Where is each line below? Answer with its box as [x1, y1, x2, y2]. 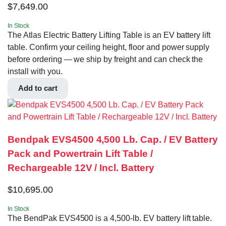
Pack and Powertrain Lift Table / [8, 148, 153, 159]
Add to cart [18, 84, 58, 93]
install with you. [8, 67, 63, 76]
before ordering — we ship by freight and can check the [8, 55, 203, 64]
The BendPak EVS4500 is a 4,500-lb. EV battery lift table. [8, 213, 212, 222]
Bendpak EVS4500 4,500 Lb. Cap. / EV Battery [8, 134, 218, 145]
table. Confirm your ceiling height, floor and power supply [8, 43, 210, 52]
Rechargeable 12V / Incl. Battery [8, 162, 155, 173]
